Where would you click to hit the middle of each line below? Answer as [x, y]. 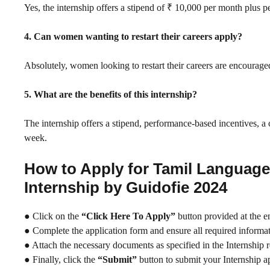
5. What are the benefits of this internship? [111, 94]
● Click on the [53, 216]
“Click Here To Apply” [128, 216]
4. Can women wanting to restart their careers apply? [133, 36]
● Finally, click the [61, 259]
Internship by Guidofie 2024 [126, 187]
